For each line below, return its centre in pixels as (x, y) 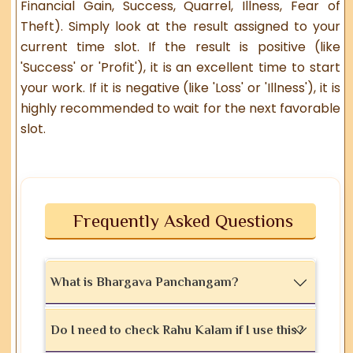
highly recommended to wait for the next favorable (180, 108)
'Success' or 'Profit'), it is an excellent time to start (180, 67)
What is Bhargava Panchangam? (145, 282)
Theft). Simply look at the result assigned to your (180, 26)
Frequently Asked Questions (184, 220)
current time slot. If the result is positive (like (180, 46)
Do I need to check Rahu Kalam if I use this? (178, 331)
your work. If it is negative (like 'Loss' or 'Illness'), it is (180, 87)
